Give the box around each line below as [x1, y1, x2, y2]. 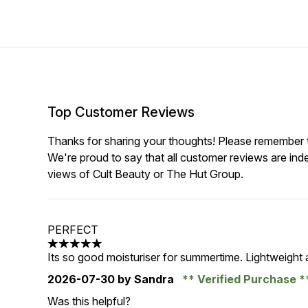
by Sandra [115, 272, 177, 286]
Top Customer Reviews [47, 104, 195, 120]
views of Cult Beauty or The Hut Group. [47, 167, 244, 181]
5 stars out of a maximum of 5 [47, 243, 195, 258]
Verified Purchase [195, 272, 300, 286]
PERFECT [47, 223, 99, 236]
